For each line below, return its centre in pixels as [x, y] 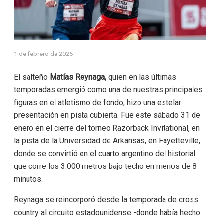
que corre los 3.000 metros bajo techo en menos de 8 [105, 166]
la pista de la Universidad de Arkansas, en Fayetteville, [107, 141]
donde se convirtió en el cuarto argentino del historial [104, 154]
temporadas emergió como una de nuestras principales [108, 90]
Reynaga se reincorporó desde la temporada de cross [106, 200]
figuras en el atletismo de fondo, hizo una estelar [97, 103]
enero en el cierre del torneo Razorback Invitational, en [107, 128]
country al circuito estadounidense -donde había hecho [107, 213]
